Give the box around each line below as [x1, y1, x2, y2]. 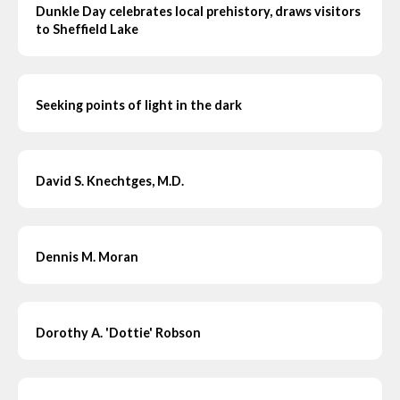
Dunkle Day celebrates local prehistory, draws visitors [36, 3, 361, 19]
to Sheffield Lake [36, 21, 138, 37]
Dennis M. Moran [36, 248, 138, 264]
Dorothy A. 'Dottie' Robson [36, 324, 201, 340]
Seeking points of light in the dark [36, 96, 242, 112]
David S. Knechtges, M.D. [36, 172, 184, 188]
